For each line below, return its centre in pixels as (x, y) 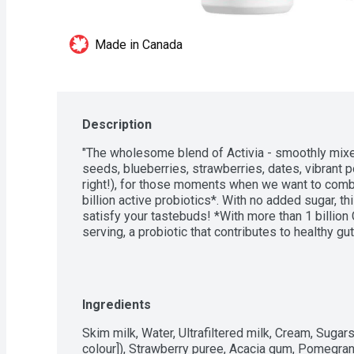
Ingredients (117, 305)
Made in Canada (139, 45)
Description (117, 124)
